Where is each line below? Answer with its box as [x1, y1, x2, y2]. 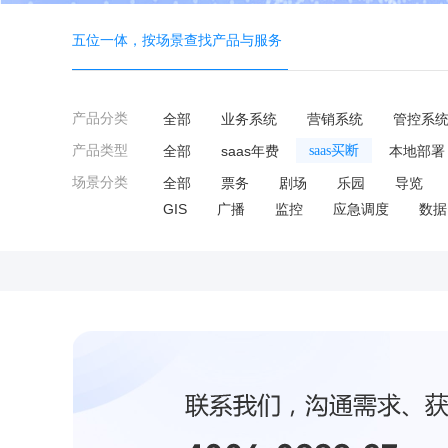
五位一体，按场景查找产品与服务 [72, 33, 282, 48]
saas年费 [220, 143, 279, 159]
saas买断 [308, 143, 359, 158]
